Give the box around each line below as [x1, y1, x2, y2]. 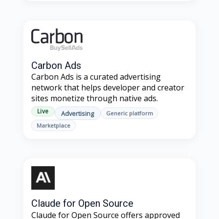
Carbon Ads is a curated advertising [31, 71, 161, 83]
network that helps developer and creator [31, 82, 184, 93]
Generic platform [106, 109, 153, 117]
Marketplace [36, 122, 70, 130]
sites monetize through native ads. [31, 93, 158, 104]
